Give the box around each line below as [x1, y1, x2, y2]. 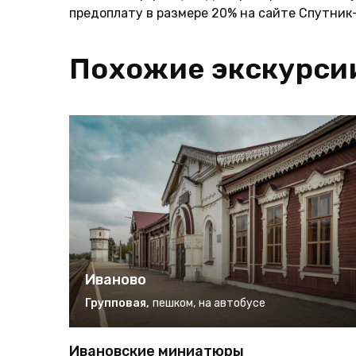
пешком [153, 296, 193, 311]
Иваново [85, 271, 146, 289]
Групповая [85, 296, 146, 311]
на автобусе [199, 296, 265, 311]
